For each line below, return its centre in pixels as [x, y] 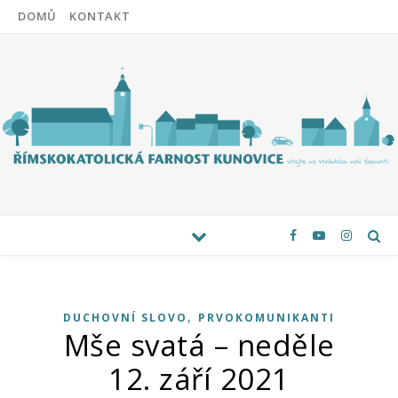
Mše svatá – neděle [199, 345]
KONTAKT [100, 16]
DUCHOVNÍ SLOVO [125, 318]
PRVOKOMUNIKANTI [267, 318]
